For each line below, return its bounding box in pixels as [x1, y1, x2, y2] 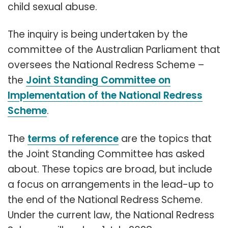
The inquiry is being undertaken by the [8, 27, 188, 42]
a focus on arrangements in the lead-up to [8, 178, 214, 192]
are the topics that [119, 132, 212, 146]
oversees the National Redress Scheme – [8, 58, 204, 72]
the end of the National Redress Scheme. [8, 193, 203, 207]
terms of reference [27, 132, 119, 146]
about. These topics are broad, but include [8, 162, 212, 177]
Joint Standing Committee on [26, 73, 170, 88]
